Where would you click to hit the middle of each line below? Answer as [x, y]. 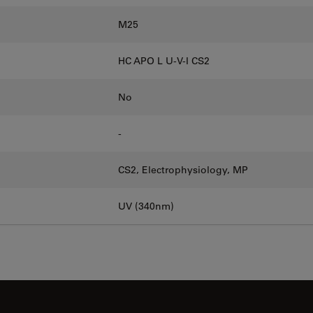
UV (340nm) [146, 206]
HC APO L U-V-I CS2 [164, 61]
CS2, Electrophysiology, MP [183, 170]
